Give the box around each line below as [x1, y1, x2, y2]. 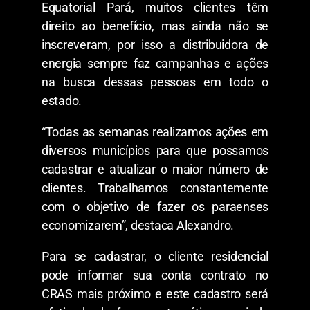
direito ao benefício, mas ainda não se [42, 18, 268, 33]
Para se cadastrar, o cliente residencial [42, 248, 268, 264]
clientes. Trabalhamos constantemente [42, 180, 268, 195]
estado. [42, 93, 82, 108]
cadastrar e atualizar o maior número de [42, 161, 268, 176]
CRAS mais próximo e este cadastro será [42, 286, 268, 301]
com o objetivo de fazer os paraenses [42, 199, 268, 214]
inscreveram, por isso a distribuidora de [42, 37, 268, 52]
